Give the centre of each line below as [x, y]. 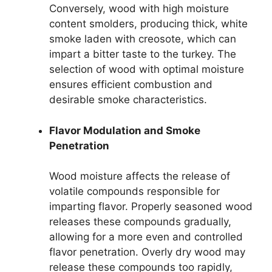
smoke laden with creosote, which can [143, 39]
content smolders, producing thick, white [148, 24]
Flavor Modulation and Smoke [125, 130]
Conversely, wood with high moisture [139, 9]
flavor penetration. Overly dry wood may [147, 252]
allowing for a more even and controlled [146, 237]
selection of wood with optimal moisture [147, 70]
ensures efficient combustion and [131, 85]
